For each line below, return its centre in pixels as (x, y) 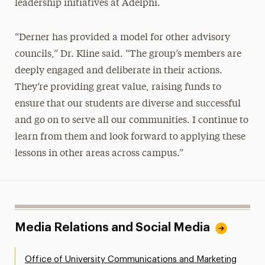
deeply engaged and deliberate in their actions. (118, 71)
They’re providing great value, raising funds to (118, 87)
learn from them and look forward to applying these (130, 137)
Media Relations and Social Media (112, 227)
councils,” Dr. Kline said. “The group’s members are (128, 54)
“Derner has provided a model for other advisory (122, 38)
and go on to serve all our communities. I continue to (131, 120)
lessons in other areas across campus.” (99, 153)
